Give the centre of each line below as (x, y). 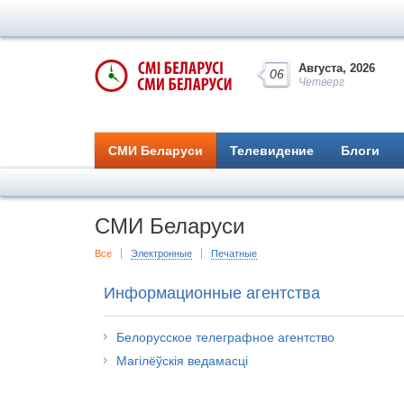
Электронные (161, 253)
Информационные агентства (212, 293)
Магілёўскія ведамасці (182, 361)
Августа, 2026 (337, 68)
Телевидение (272, 151)
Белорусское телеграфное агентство (225, 337)
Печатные (234, 253)
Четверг (321, 82)
